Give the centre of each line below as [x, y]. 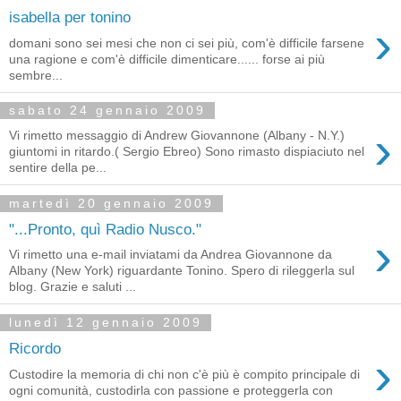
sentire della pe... [58, 168]
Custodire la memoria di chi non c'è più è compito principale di [184, 374]
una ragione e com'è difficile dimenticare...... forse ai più [167, 59]
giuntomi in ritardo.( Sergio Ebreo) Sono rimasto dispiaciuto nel [187, 152]
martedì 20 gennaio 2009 [111, 204]
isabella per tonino [70, 17]
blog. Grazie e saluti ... [73, 287]
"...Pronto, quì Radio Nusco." [105, 229]
